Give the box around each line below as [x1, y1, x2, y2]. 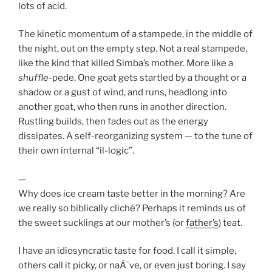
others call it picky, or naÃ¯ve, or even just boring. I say [18, 260, 246, 271]
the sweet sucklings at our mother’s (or [18, 217, 186, 228]
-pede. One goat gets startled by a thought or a [49, 72, 246, 83]
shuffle [18, 72, 49, 83]
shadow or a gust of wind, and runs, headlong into [18, 87, 227, 98]
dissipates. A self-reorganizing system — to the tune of [18, 131, 253, 141]
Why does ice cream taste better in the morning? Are [18, 188, 245, 199]
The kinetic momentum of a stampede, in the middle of [18, 29, 253, 39]
